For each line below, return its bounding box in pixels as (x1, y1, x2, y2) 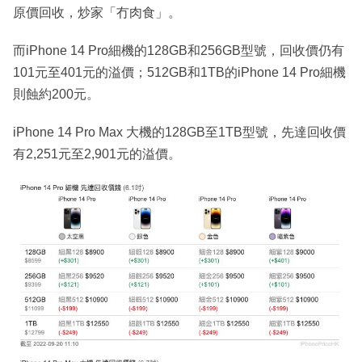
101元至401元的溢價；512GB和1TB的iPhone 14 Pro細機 (13, 65, 346, 80)
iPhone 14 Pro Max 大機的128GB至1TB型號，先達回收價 (13, 125, 346, 140)
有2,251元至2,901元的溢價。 (13, 147, 181, 162)
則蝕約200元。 (13, 87, 99, 102)
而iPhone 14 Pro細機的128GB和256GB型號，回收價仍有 (13, 44, 344, 58)
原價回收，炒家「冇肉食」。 (13, 6, 181, 20)
